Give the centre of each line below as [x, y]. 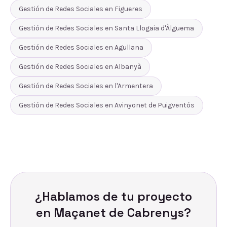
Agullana [129, 47]
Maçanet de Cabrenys [119, 213]
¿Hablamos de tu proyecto [113, 196]
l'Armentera [134, 86]
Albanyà [128, 67]
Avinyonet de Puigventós [155, 105]
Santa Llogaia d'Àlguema [154, 28]
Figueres [128, 9]
